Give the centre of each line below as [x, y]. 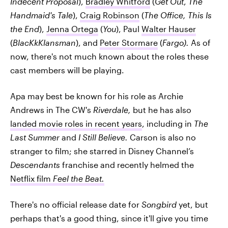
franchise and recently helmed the [127, 164]
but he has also [162, 109]
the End [25, 28]
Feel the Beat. [79, 178]
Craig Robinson [110, 15]
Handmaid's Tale [41, 15]
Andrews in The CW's [52, 109]
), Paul [129, 28]
